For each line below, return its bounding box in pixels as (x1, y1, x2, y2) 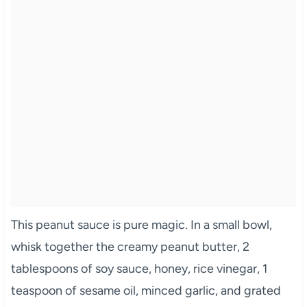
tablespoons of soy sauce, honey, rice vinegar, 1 (10, 260, 267, 276)
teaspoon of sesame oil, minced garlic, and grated (10, 282, 281, 298)
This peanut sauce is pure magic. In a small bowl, (10, 217, 272, 232)
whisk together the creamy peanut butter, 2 (10, 238, 249, 254)
